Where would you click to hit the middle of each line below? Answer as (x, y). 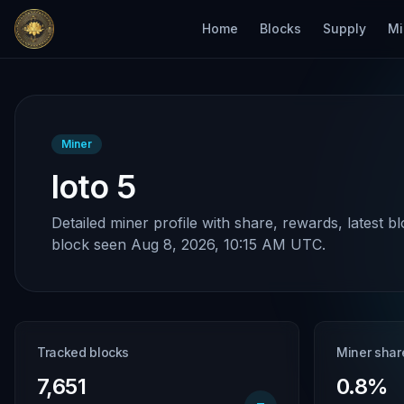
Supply (344, 28)
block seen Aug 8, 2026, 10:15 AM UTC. (188, 244)
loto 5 (93, 187)
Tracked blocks (83, 352)
